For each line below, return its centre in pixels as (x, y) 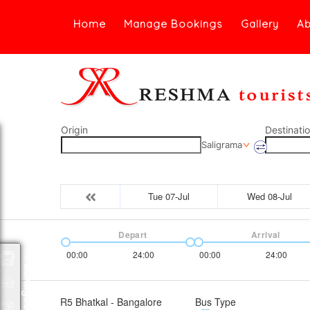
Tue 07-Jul (169, 196)
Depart (133, 235)
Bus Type (216, 302)
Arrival (266, 235)
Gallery (259, 24)
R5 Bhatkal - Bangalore (111, 302)
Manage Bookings (173, 24)
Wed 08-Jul (270, 196)
